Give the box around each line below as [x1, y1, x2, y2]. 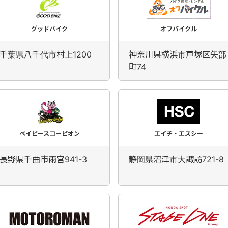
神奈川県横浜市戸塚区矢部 [129, 49, 226, 60]
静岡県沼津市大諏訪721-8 [129, 154, 224, 164]
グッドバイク [31, 25, 68, 33]
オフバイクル [160, 25, 197, 33]
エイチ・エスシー [154, 130, 203, 137]
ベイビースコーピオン [19, 130, 80, 137]
